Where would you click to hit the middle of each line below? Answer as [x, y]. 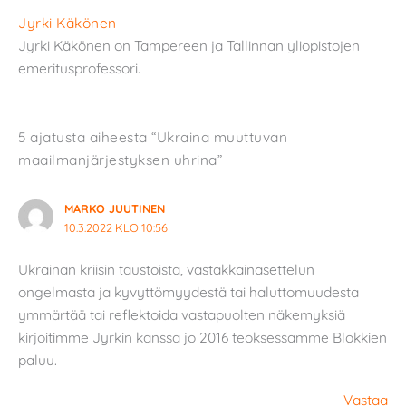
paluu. [38, 360]
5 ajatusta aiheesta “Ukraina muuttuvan [153, 136]
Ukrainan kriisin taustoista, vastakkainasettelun [166, 270]
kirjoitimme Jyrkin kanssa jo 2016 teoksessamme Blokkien [203, 338]
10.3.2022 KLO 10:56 [116, 227]
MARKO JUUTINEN [114, 208]
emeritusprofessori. [79, 68]
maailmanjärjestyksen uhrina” [120, 159]
